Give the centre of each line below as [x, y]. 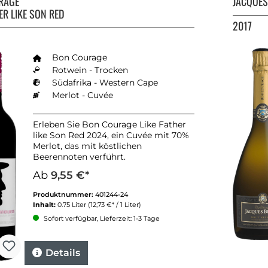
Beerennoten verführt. [79, 157]
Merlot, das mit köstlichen [87, 146]
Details [63, 253]
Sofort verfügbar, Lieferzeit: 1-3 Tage [101, 219]
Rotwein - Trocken [90, 70]
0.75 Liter [73, 205]
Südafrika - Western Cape [105, 83]
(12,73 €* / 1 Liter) [115, 205]
